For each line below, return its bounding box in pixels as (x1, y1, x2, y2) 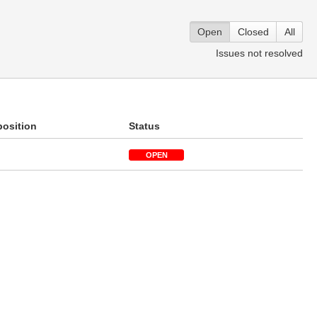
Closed (238, 26, 269, 38)
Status (129, 120, 160, 132)
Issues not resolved (216, 47, 303, 59)
